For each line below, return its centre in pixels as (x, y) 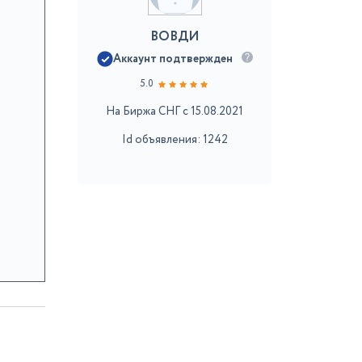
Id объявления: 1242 (175, 140)
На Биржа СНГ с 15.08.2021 (175, 112)
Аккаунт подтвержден (173, 59)
